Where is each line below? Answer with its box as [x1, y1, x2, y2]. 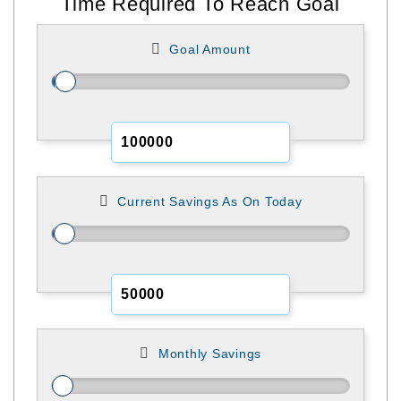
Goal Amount [169, 41, 251, 56]
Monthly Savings [158, 346, 261, 361]
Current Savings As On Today [117, 193, 303, 209]
